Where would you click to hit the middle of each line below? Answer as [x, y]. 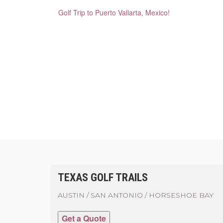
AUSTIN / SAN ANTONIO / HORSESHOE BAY [136, 195]
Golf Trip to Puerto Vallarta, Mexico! [114, 12]
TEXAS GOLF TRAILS [103, 177]
